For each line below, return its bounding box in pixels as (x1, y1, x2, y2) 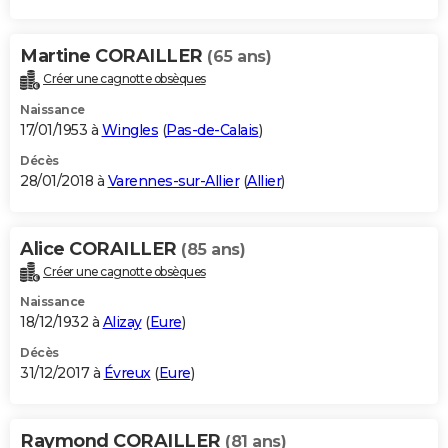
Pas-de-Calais (166, 120, 259, 139)
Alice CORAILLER (20, 237, 181, 260)
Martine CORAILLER (20, 44, 207, 67)
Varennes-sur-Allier (107, 171, 239, 190)
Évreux (103, 364, 151, 383)
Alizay (102, 313, 142, 332)
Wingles (101, 120, 158, 139)
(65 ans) (207, 46, 271, 66)
